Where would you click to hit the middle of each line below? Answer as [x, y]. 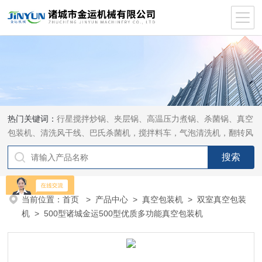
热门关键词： [32, 119]
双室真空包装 [222, 199]
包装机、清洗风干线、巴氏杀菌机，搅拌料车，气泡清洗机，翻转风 [131, 133]
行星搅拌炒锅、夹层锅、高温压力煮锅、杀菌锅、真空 [155, 119]
